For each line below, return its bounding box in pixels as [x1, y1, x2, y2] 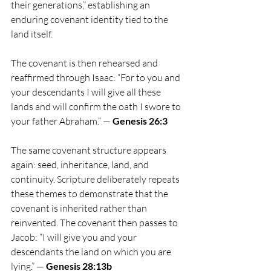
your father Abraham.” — [11, 114, 113, 127]
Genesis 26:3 [113, 114, 168, 126]
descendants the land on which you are [11, 245, 173, 258]
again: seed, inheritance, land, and [11, 158, 151, 171]
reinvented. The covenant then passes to [11, 216, 180, 229]
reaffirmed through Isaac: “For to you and [11, 71, 182, 83]
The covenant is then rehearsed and [11, 56, 160, 69]
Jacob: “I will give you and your [11, 230, 139, 243]
